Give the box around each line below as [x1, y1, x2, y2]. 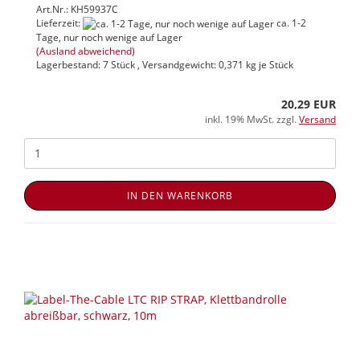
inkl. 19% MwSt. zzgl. [205, 112, 299, 126]
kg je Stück [243, 57, 293, 72]
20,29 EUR [281, 96, 336, 112]
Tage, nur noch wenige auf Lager [36, 30, 182, 44]
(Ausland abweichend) [36, 43, 135, 58]
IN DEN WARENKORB [127, 188, 233, 202]
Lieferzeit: [36, 15, 83, 30]
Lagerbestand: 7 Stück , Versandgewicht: [36, 57, 219, 72]
